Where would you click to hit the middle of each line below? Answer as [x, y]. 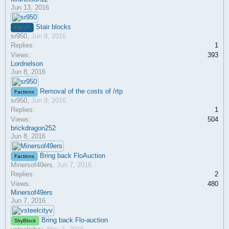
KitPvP [22, 27]
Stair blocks [53, 27]
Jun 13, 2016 [30, 7]
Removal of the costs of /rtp [81, 91]
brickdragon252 [33, 128]
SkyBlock [25, 221]
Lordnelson [27, 64]
